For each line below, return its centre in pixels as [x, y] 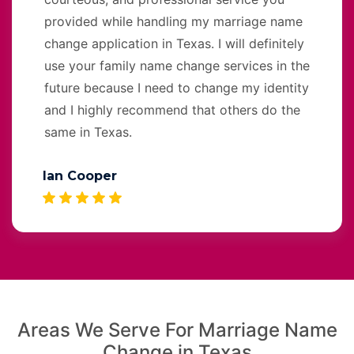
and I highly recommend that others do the [172, 109]
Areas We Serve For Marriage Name [177, 330]
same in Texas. [88, 132]
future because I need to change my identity [177, 87]
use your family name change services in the [177, 65]
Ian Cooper [80, 175]
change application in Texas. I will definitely [174, 43]
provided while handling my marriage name [173, 21]
